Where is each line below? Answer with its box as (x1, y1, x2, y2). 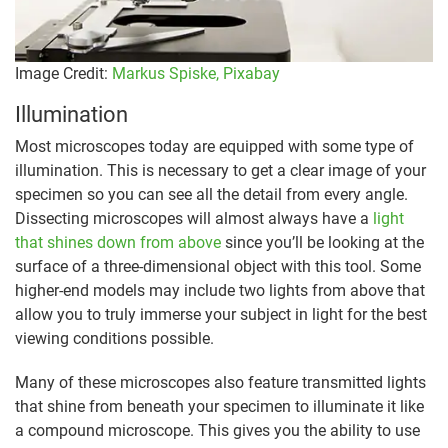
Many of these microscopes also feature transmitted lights (15, 373, 426, 393)
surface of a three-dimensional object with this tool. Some (15, 257, 421, 277)
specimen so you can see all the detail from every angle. (15, 185, 408, 205)
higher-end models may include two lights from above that (15, 281, 425, 301)
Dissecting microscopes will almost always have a (15, 209, 373, 229)
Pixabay (223, 64, 280, 84)
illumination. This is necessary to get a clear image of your (15, 161, 426, 181)
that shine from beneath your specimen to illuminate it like (15, 397, 424, 417)
